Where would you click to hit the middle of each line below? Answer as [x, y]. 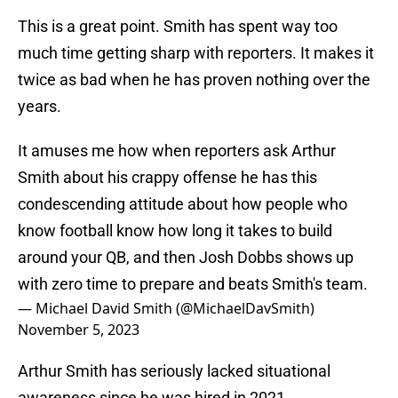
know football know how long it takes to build [175, 231]
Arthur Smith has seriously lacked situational [174, 371]
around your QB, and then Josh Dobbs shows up [186, 258]
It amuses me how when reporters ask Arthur [177, 151]
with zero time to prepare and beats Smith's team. [193, 284]
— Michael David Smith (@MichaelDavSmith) [166, 309]
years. [40, 107]
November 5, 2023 [79, 330]
